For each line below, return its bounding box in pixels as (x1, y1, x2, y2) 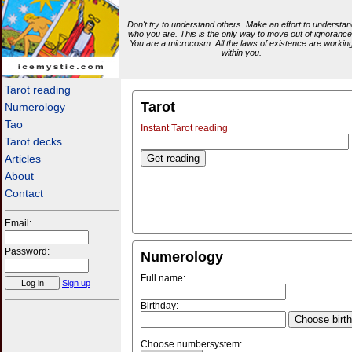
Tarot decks (5, 135, 62, 148)
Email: (5, 218, 31, 229)
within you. (221, 48, 262, 57)
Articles (5, 152, 41, 165)
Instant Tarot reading (141, 123, 228, 134)
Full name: (141, 273, 185, 284)
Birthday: (141, 300, 178, 311)
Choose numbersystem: (141, 339, 242, 350)
